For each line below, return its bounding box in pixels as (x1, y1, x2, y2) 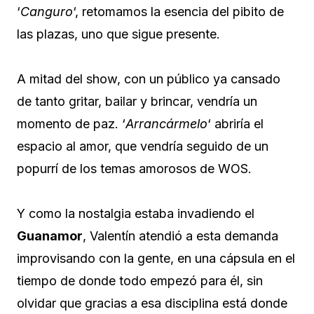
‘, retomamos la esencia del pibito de (73, 4, 284, 20)
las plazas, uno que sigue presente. (17, 27, 220, 42)
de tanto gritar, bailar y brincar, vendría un (17, 94, 257, 109)
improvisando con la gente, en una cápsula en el (17, 251, 295, 266)
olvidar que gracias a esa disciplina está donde (17, 296, 287, 311)
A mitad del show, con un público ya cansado (17, 71, 280, 87)
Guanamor (17, 228, 83, 244)
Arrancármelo (125, 116, 207, 132)
